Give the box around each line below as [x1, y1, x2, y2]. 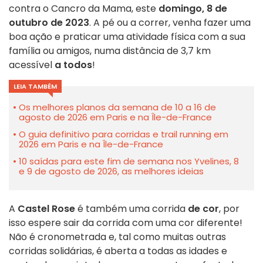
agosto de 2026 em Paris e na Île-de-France [19, 111, 212, 124]
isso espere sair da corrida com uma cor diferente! [9, 216, 242, 230]
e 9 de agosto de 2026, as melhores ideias [19, 165, 204, 178]
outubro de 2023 [9, 16, 89, 30]
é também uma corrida [75, 202, 188, 216]
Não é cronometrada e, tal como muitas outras [9, 230, 226, 244]
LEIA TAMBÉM [14, 82, 57, 92]
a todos [55, 58, 92, 72]
